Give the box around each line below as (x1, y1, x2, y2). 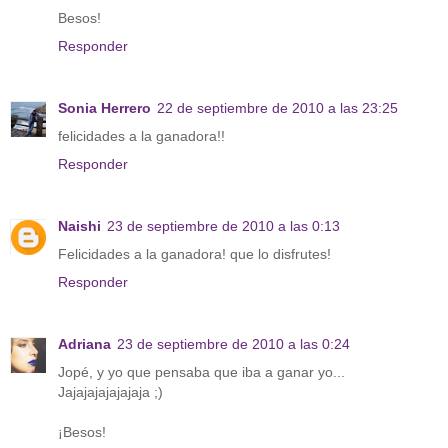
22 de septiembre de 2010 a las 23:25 (157, 99, 398, 116)
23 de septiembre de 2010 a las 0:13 (107, 217, 340, 234)
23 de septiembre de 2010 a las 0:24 (117, 335, 350, 352)
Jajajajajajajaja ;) (58, 383, 163, 400)
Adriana (58, 335, 111, 352)
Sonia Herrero (58, 99, 151, 116)
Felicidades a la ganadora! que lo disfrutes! (58, 245, 331, 262)
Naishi (58, 217, 101, 234)
